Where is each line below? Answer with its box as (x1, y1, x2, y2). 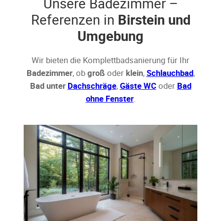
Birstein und (117, 10, 190, 29)
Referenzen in (31, 10, 118, 29)
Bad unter (30, 80, 68, 91)
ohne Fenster (85, 93, 134, 104)
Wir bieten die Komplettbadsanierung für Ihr (32, 54, 189, 66)
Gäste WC (119, 80, 156, 91)
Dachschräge (67, 80, 116, 91)
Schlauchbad (146, 67, 193, 78)
